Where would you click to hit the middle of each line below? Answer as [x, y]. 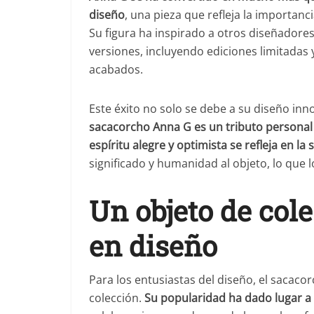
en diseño [153, 246]
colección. [117, 298]
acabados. [116, 69]
